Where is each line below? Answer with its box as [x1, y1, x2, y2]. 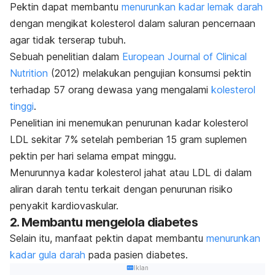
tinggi [10, 100, 34, 113]
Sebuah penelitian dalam [10, 50, 119, 63]
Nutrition [10, 67, 48, 80]
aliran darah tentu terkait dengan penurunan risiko [10, 183, 233, 196]
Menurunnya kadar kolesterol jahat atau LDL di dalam [10, 166, 252, 179]
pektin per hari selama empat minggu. [10, 150, 176, 163]
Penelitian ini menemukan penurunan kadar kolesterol [10, 117, 248, 130]
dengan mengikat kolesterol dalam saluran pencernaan [10, 17, 255, 30]
